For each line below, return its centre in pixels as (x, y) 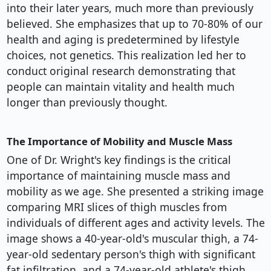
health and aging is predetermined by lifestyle (123, 40)
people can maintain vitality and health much (120, 87)
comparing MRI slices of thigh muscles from (116, 207)
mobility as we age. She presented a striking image (135, 191)
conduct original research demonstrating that (121, 71)
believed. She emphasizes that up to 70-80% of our (134, 24)
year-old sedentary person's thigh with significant (131, 254)
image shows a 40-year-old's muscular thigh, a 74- (132, 239)
